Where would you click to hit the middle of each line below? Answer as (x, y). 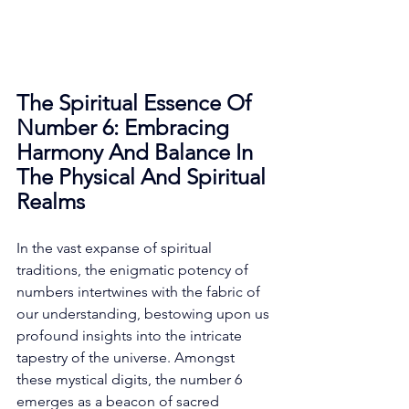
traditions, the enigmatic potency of (134, 269)
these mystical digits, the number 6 (131, 379)
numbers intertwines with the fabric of (140, 291)
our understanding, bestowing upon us (145, 313)
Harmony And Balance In (137, 152)
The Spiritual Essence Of (136, 102)
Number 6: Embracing (126, 127)
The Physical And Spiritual (144, 176)
